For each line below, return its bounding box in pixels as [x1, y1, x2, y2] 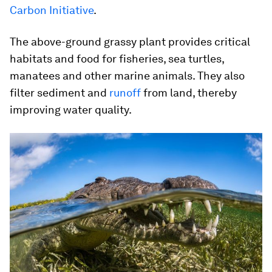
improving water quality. [10, 103, 132, 116]
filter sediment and [10, 86, 109, 99]
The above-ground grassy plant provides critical [10, 35, 250, 48]
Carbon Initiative [10, 4, 93, 16]
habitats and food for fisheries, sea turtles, [10, 52, 224, 65]
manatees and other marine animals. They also [10, 69, 245, 82]
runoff [109, 86, 141, 99]
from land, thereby [141, 86, 237, 99]
